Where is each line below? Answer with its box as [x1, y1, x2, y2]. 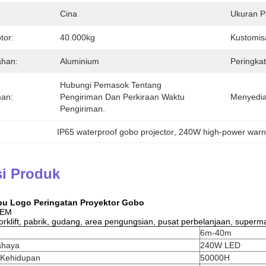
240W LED [200, 240, 240, 250]
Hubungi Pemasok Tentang [60, 80, 161, 90]
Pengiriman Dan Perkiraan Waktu [60, 92, 185, 102]
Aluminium [60, 56, 99, 66]
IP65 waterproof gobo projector [56, 127, 174, 137]
